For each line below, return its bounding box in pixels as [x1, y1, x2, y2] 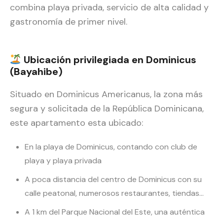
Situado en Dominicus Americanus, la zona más [10, 88, 203, 101]
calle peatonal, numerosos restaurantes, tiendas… [25, 188, 204, 199]
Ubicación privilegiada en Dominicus [21, 53, 196, 67]
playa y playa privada [25, 155, 102, 166]
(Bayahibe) [10, 65, 63, 78]
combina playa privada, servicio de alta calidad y [10, 1, 209, 14]
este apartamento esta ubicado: [10, 117, 143, 129]
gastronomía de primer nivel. [10, 16, 127, 28]
